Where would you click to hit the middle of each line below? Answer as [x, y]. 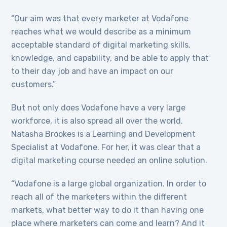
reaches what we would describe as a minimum [101, 32]
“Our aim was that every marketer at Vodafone [100, 19]
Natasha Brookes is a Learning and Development [104, 134]
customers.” [34, 85]
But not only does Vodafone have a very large [99, 108]
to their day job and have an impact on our [92, 71]
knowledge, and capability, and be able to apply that [110, 58]
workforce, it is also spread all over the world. [97, 121]
